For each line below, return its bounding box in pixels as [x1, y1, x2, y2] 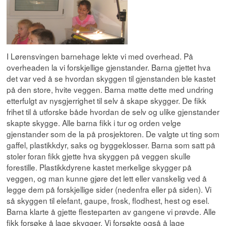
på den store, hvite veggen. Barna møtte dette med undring [7, 84, 213, 95]
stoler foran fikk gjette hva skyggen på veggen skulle [7, 150, 191, 162]
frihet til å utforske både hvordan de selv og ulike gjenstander [7, 106, 219, 118]
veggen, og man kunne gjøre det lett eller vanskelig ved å [7, 173, 207, 184]
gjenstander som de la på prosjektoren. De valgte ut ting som [7, 128, 219, 140]
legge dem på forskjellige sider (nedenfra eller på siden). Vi [7, 184, 211, 195]
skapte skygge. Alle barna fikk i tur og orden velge [7, 117, 181, 129]
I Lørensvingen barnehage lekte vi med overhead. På [7, 50, 193, 62]
